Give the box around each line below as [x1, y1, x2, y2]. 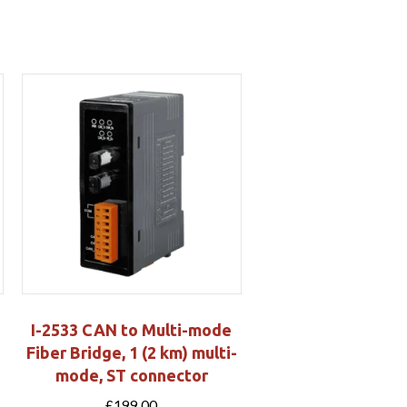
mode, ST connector [55, 365, 208, 384]
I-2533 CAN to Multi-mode [31, 320, 233, 339]
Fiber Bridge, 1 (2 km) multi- [25, 342, 237, 362]
